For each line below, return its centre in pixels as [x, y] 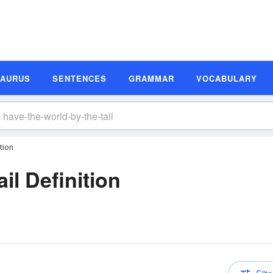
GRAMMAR [151, 78]
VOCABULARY [227, 78]
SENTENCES [80, 78]
